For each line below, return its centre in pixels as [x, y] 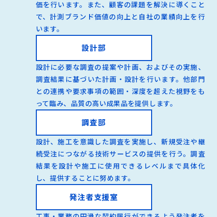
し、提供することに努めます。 [85, 178]
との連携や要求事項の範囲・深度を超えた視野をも [120, 91]
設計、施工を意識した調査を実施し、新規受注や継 [120, 141]
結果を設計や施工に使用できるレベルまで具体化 [120, 165]
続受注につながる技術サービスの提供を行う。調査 [120, 153]
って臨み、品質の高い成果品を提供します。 [106, 103]
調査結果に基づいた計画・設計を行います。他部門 [120, 79]
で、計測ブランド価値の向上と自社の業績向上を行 [120, 16]
